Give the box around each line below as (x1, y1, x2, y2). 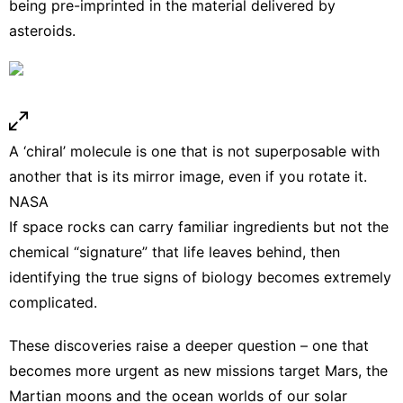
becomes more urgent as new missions (9, 361, 279, 380)
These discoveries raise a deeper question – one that (9, 336, 369, 354)
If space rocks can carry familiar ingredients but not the (9, 217, 389, 236)
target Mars (279, 361, 358, 380)
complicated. (9, 292, 97, 311)
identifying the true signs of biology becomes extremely (9, 267, 391, 286)
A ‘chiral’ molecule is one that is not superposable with (9, 141, 380, 160)
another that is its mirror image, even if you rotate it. (9, 166, 367, 185)
